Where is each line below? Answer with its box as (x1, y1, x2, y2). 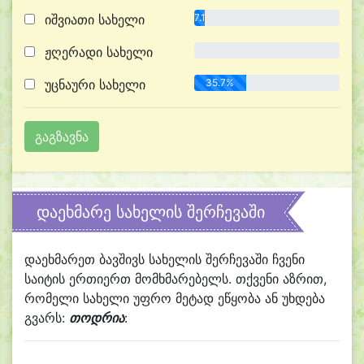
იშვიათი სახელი (41, 11, 145, 28)
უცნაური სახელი (41, 76, 145, 93)
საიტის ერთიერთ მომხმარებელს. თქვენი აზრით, (24, 271, 327, 287)
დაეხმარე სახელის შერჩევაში (37, 202, 265, 222)
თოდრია (69, 310, 124, 326)
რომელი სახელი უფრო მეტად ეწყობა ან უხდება (24, 290, 325, 306)
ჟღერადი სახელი (41, 44, 153, 60)
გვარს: (24, 310, 69, 326)
